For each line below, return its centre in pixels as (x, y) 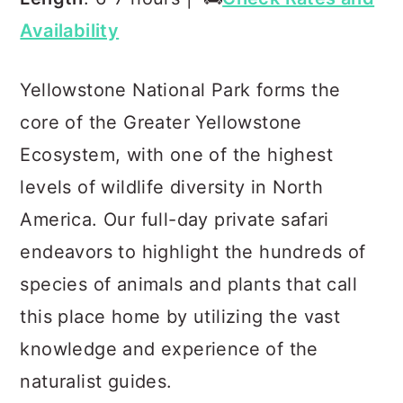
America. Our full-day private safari (175, 219)
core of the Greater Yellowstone (161, 122)
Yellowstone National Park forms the (180, 90)
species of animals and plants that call (188, 284)
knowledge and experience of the (169, 349)
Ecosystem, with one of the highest (176, 155)
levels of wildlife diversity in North (172, 187)
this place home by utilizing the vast (180, 317)
